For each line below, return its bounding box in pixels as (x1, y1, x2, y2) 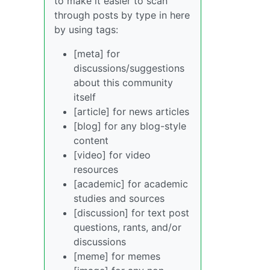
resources (74, 163, 118, 175)
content (74, 134, 108, 146)
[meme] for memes (74, 250, 160, 262)
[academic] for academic (74, 178, 188, 190)
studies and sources (74, 192, 165, 204)
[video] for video (74, 149, 151, 161)
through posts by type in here (54, 9, 190, 21)
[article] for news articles (74, 105, 189, 118)
